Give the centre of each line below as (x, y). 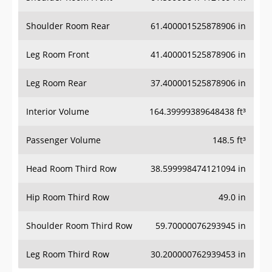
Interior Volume (58, 112)
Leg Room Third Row (68, 254)
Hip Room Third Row (68, 197)
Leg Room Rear (56, 83)
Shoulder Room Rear (68, 26)
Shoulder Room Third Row (79, 226)
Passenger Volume (63, 140)
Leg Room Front (58, 55)
